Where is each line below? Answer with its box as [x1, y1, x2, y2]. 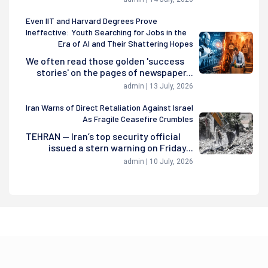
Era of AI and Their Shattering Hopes [58, 38, 193, 49]
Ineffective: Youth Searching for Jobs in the [26, 27, 187, 38]
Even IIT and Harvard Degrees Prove [26, 16, 157, 26]
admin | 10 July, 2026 [123, 157, 193, 166]
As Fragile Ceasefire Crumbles [83, 114, 193, 124]
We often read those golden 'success [26, 55, 184, 67]
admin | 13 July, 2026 [123, 82, 193, 91]
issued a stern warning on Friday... [48, 142, 193, 154]
